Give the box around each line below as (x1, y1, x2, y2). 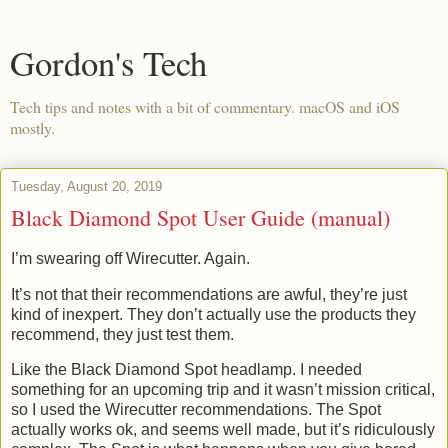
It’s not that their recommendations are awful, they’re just (11, 285, 407, 303)
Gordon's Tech (10, 40, 207, 86)
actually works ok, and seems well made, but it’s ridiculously (11, 421, 435, 439)
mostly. (10, 117, 55, 138)
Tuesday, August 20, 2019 (11, 179, 162, 194)
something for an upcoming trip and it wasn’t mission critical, (11, 381, 435, 399)
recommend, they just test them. (11, 325, 234, 343)
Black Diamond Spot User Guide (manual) (11, 203, 390, 232)
